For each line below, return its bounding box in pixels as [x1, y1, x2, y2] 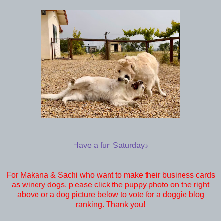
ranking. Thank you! [76, 200, 145, 209]
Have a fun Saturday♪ [73, 141, 148, 149]
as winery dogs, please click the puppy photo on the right [12, 180, 209, 189]
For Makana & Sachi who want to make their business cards [6, 170, 215, 179]
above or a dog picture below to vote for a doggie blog [17, 190, 204, 199]
